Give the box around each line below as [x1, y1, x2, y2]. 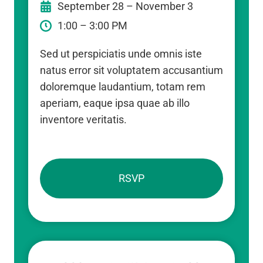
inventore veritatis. [40, 113, 127, 126]
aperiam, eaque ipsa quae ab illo [40, 96, 190, 109]
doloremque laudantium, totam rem [40, 80, 205, 93]
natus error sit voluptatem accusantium [40, 63, 223, 76]
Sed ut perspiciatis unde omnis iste [40, 47, 202, 60]
